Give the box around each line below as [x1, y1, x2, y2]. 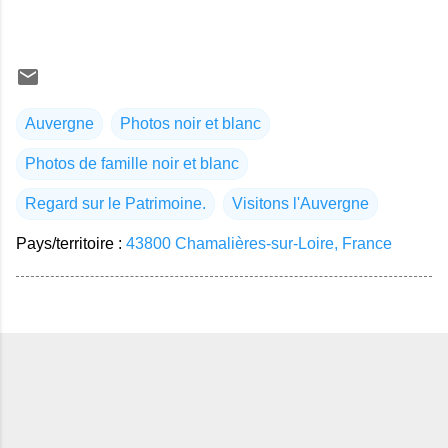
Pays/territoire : [16, 234, 126, 252]
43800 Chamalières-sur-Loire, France [126, 234, 392, 252]
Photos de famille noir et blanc [25, 154, 239, 172]
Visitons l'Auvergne [232, 194, 369, 212]
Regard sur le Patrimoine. [25, 194, 206, 212]
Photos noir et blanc [120, 114, 261, 132]
